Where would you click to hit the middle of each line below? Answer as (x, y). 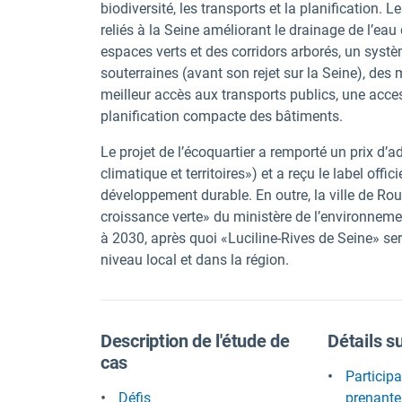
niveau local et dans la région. (195, 260)
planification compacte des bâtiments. (222, 116)
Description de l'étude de (195, 341)
